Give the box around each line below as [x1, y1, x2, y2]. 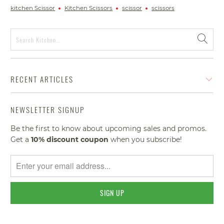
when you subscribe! [108, 134, 182, 144]
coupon [80, 134, 109, 144]
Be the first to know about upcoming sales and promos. [10, 123, 207, 133]
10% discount [31, 134, 79, 144]
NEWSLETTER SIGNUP [10, 104, 85, 115]
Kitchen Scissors [64, 4, 113, 12]
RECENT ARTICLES [10, 73, 74, 85]
